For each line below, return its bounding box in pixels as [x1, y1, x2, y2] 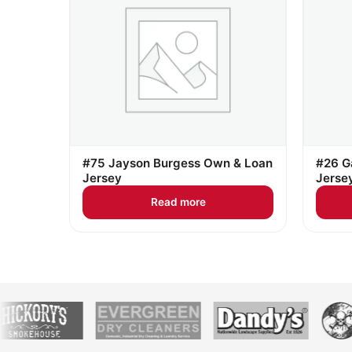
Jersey [82, 170, 122, 185]
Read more [150, 196, 206, 208]
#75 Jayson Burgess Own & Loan [82, 156, 273, 170]
